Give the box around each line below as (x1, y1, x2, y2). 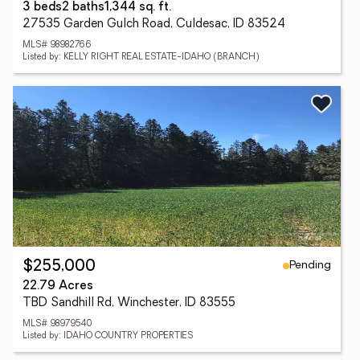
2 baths (62, 2, 104, 14)
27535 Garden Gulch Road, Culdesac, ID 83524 (22, 18, 285, 31)
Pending (289, 259, 331, 272)
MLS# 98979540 (22, 320, 92, 329)
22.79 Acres (22, 280, 93, 292)
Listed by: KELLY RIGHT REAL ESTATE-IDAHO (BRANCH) (22, 53, 260, 62)
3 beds (22, 2, 62, 14)
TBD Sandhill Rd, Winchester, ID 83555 (22, 297, 235, 309)
